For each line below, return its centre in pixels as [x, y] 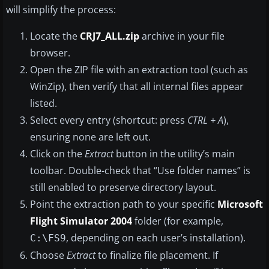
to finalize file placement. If [157, 255]
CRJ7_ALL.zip [110, 36]
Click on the [57, 154]
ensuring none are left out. [90, 137]
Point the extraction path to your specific [124, 204]
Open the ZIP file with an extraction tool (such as [139, 70]
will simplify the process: [61, 10]
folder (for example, [178, 221]
